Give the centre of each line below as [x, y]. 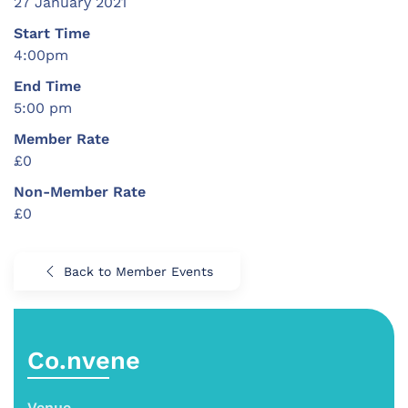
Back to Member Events [138, 271]
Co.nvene [84, 360]
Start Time [52, 33]
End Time [47, 86]
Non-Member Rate [80, 191]
